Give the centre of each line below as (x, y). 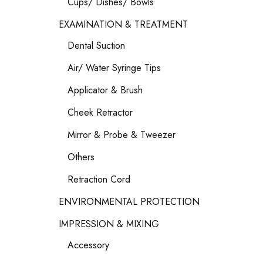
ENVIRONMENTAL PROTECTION (129, 202)
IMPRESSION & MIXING (109, 224)
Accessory (88, 245)
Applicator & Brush (105, 90)
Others (81, 157)
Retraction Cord (99, 179)
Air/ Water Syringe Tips (114, 68)
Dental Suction (96, 45)
